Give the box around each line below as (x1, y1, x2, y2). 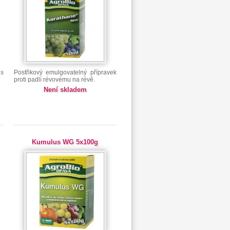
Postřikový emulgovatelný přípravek (13, 69, 117, 76)
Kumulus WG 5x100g (32, 138, 99, 146)
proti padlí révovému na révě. (13, 76, 95, 83)
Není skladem (43, 86, 87, 93)
